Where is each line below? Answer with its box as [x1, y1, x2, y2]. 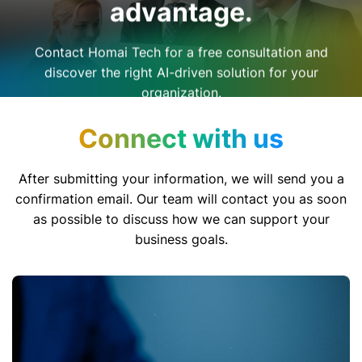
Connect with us [78, 122, 284, 154]
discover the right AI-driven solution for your [44, 63, 318, 80]
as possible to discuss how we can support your [32, 210, 330, 227]
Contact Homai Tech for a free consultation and [34, 43, 328, 60]
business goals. [134, 230, 228, 247]
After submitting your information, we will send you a [18, 170, 344, 187]
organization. [141, 83, 221, 100]
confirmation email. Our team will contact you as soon [15, 190, 347, 207]
